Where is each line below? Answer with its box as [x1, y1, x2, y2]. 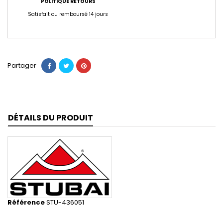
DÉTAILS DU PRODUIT [8, 112, 93, 124]
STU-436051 [46, 198, 84, 208]
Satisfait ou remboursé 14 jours [28, 10, 108, 18]
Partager [7, 61, 36, 71]
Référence [7, 198, 45, 208]
